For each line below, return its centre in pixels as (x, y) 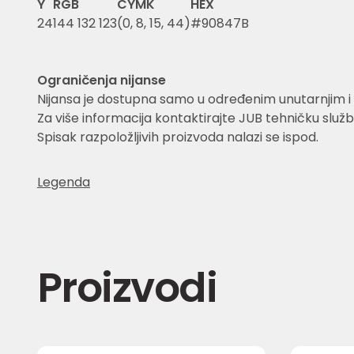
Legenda (64, 182)
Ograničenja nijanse (102, 80)
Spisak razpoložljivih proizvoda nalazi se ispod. (178, 137)
